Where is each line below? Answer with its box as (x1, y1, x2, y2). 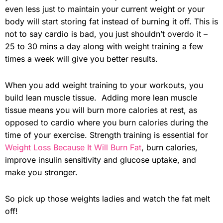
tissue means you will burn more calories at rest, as (5, 105, 197, 115)
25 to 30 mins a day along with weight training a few (5, 41, 203, 51)
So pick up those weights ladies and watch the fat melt (5, 193, 210, 204)
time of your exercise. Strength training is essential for (5, 129, 208, 140)
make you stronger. (5, 167, 78, 177)
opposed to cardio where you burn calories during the (5, 117, 208, 127)
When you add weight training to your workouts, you (5, 80, 203, 90)
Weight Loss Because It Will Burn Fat (5, 142, 141, 152)
